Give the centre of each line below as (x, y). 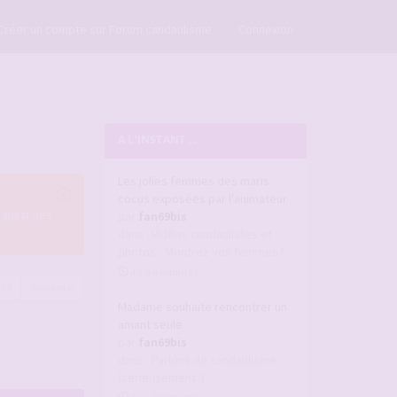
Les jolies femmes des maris (194, 181)
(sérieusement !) (161, 378)
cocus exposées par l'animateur (202, 198)
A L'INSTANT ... (157, 140)
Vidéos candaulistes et (212, 234)
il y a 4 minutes (163, 272)
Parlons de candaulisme (214, 360)
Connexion (266, 29)
